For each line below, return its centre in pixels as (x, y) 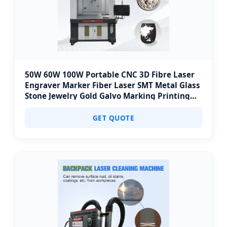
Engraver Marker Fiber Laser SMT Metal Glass (112, 85)
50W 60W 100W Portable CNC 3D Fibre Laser (110, 74)
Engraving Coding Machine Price (88, 106)
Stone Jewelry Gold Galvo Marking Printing (107, 96)
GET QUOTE (113, 118)
